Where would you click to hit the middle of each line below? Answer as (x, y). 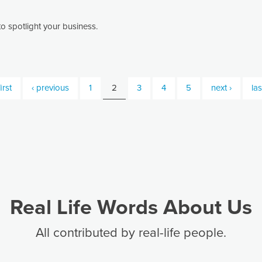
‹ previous (50, 88)
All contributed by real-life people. (131, 233)
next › (221, 88)
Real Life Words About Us (131, 207)
